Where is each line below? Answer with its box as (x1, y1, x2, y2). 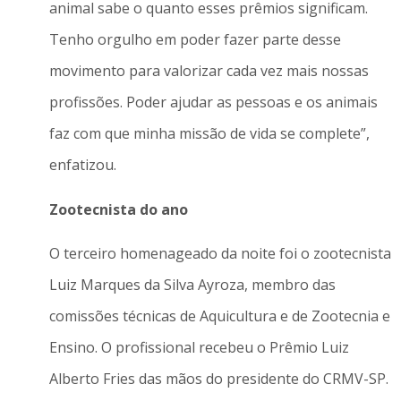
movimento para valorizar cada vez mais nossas (48, 61, 369, 81)
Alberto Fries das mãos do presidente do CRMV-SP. (48, 369, 388, 389)
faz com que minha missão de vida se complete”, (48, 124, 370, 144)
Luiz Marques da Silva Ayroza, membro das (48, 275, 336, 295)
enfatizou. (48, 155, 116, 175)
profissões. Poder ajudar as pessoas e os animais (48, 92, 378, 113)
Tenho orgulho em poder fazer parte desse (48, 30, 341, 50)
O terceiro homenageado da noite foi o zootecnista (48, 243, 391, 264)
